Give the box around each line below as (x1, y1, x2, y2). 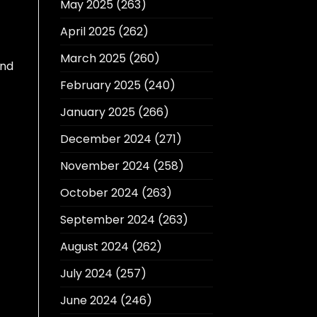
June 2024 (59, 292, 117, 309)
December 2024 (59, 131, 151, 148)
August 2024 (59, 238, 129, 255)
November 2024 (59, 158, 150, 175)
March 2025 (59, 50, 126, 67)
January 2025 (59, 104, 135, 121)
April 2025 (59, 23, 115, 40)
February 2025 (59, 77, 141, 94)
